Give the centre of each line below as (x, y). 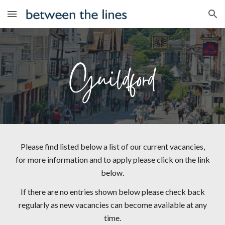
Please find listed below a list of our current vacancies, (113, 146)
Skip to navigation (186, 19)
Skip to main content (44, 19)
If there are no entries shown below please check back (113, 192)
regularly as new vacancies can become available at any (113, 205)
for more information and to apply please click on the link (113, 159)
